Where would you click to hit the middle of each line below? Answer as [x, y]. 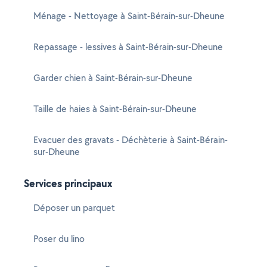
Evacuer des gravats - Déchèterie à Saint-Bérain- [131, 140]
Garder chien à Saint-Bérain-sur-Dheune [113, 78]
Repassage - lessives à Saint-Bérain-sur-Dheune [128, 47]
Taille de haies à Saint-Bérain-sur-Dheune [115, 109]
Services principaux [68, 183]
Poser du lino [59, 239]
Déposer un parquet [74, 208]
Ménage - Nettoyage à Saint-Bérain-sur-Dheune [129, 16]
